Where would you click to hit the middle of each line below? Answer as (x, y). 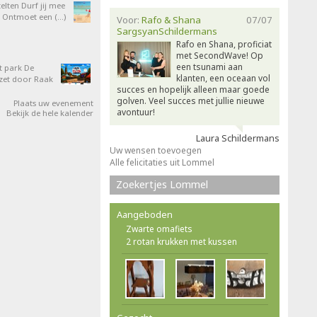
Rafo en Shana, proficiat (224, 44)
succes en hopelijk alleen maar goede (193, 90)
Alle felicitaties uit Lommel (162, 162)
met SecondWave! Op (220, 56)
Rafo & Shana (171, 20)
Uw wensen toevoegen (156, 150)
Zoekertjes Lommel (162, 184)
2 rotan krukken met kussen (181, 242)
